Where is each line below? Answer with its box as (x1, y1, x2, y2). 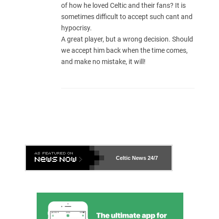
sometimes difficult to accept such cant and (61, 13, 193, 21)
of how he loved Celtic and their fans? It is (61, 1, 186, 10)
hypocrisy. (61, 24, 92, 32)
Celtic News (116, 155, 146, 161)
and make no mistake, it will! (61, 58, 146, 66)
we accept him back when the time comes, (61, 46, 188, 55)
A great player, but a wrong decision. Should (61, 35, 193, 44)
